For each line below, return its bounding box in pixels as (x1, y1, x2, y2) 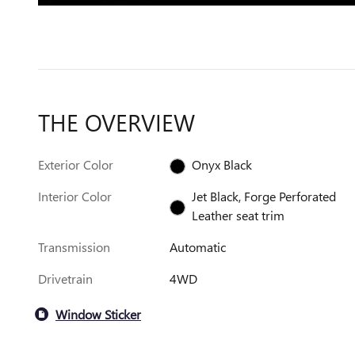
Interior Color (38, 188, 112, 204)
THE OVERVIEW (38, 106, 195, 138)
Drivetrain (38, 270, 93, 287)
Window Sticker (55, 305, 141, 323)
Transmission (38, 239, 110, 255)
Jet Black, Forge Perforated (192, 188, 337, 204)
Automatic (170, 239, 227, 255)
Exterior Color (38, 156, 113, 173)
